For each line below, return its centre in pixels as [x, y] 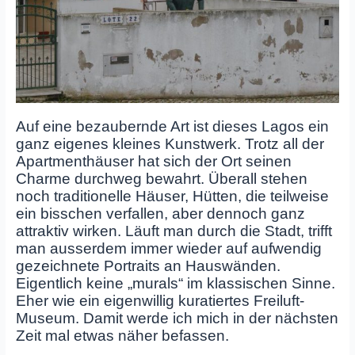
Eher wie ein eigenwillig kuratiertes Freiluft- [160, 301]
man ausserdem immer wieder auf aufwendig [168, 249]
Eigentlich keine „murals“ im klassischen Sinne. [175, 284]
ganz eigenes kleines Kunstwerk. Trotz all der [170, 144]
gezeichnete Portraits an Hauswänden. [148, 266]
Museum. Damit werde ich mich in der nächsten [177, 319]
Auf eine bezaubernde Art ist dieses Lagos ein [172, 127]
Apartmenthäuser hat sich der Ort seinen [153, 162]
